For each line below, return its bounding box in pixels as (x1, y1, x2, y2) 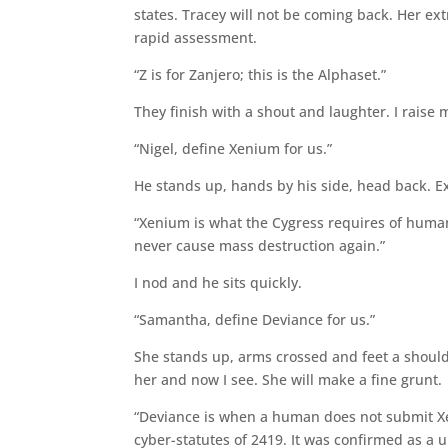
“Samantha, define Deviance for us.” (134, 309, 376, 329)
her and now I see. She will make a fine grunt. (134, 369, 443, 389)
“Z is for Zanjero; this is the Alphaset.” (134, 64, 387, 84)
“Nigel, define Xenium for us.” (134, 138, 333, 158)
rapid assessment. (134, 27, 258, 47)
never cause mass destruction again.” (134, 235, 386, 255)
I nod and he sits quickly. (134, 272, 303, 292)
